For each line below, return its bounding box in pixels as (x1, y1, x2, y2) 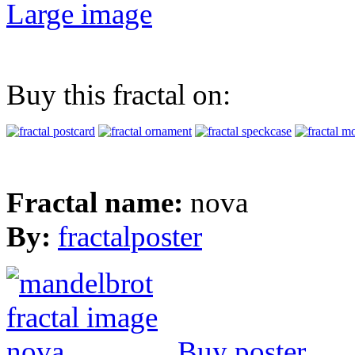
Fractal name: (6, 185, 190, 219)
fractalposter (58, 219, 202, 253)
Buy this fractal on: (6, 78, 231, 111)
